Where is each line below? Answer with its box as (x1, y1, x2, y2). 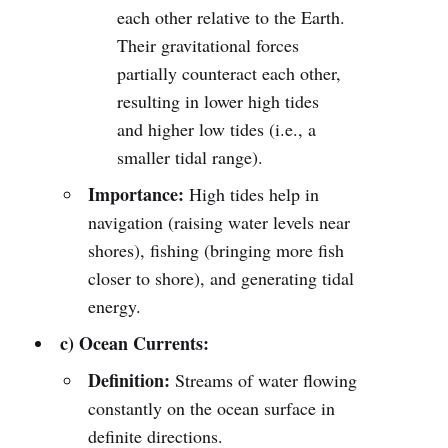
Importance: (88, 181, 185, 207)
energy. (88, 294, 142, 318)
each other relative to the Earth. (117, 5, 346, 29)
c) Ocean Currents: (59, 330, 209, 356)
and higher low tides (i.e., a (117, 117, 317, 141)
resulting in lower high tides (117, 89, 320, 113)
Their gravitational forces (117, 33, 300, 57)
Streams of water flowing (170, 368, 358, 392)
